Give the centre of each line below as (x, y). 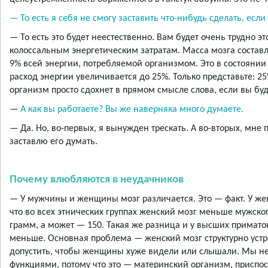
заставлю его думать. (54, 142)
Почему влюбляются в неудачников (97, 180)
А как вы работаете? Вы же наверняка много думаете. (131, 110)
